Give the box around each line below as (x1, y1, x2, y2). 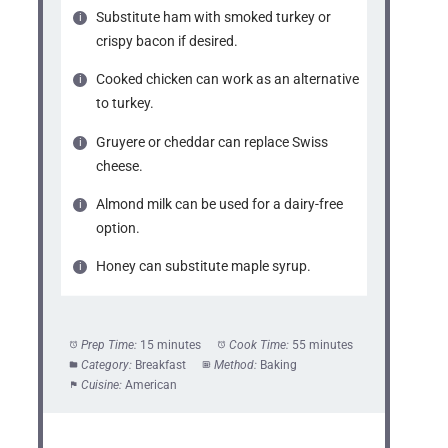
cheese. (96, 157, 144, 174)
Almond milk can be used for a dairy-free (96, 195, 344, 212)
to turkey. (96, 95, 155, 112)
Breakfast (134, 357, 186, 372)
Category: (80, 357, 132, 372)
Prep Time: (80, 337, 137, 352)
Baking (259, 357, 297, 372)
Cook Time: (228, 337, 289, 352)
